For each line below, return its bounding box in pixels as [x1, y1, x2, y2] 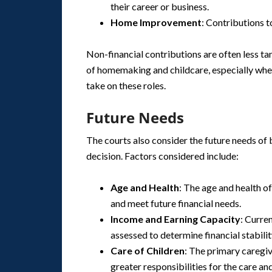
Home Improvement [110, 16, 202, 28]
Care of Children [110, 245, 185, 256]
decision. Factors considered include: [86, 150, 239, 161]
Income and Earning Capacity [110, 213, 240, 225]
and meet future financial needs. [110, 197, 241, 209]
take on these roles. [86, 80, 166, 91]
